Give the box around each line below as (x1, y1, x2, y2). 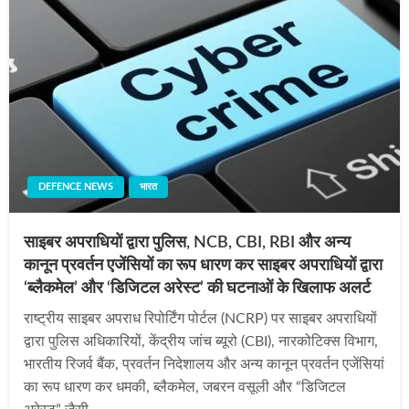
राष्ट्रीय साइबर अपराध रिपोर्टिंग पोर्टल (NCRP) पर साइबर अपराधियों (24, 310, 377, 326)
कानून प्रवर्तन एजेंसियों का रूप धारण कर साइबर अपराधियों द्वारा (24, 257, 383, 274)
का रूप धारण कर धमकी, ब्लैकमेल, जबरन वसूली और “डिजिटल (24, 379, 346, 394)
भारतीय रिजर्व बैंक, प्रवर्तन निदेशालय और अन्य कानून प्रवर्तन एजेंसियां (24, 356, 384, 372)
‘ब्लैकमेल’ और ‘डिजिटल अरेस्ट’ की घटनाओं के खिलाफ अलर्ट (24, 279, 371, 297)
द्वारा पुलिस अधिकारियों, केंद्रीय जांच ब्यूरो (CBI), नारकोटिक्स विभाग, (24, 333, 378, 349)
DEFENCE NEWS (38, 181, 113, 192)
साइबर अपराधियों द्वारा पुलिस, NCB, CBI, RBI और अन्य (24, 234, 351, 251)
